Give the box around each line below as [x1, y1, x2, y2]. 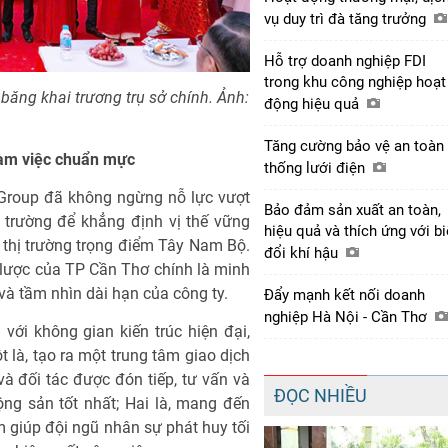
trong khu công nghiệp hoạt [264, 72, 446, 91]
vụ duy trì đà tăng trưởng [264, 9, 430, 28]
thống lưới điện [264, 158, 369, 177]
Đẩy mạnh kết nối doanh [264, 285, 425, 304]
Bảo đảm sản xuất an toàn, [264, 200, 441, 219]
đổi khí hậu [264, 243, 342, 262]
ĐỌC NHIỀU [274, 384, 367, 406]
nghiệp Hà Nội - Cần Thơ [264, 307, 431, 326]
